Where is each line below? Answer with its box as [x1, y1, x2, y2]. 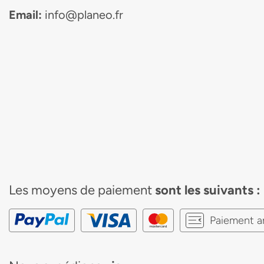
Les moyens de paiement [9, 182, 155, 199]
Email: [9, 7, 45, 22]
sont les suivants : [155, 182, 260, 199]
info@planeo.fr [45, 7, 123, 22]
